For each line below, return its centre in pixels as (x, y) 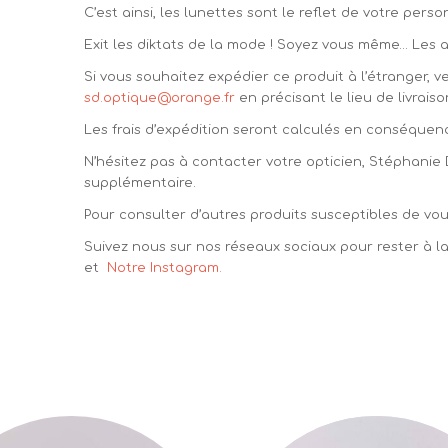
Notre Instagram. (163, 267)
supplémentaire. (140, 182)
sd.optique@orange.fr (160, 97)
